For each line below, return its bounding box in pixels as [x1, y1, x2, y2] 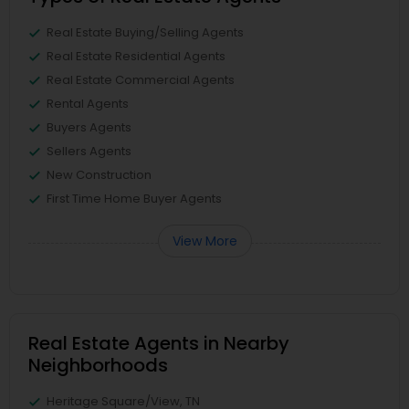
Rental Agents [47, 95, 129, 113]
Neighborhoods [28, 352, 168, 379]
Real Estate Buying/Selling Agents [47, 24, 244, 42]
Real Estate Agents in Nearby [28, 330, 289, 357]
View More [172, 232, 237, 251]
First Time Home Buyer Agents [47, 190, 222, 208]
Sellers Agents [47, 142, 131, 161]
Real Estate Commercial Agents [47, 71, 235, 89]
